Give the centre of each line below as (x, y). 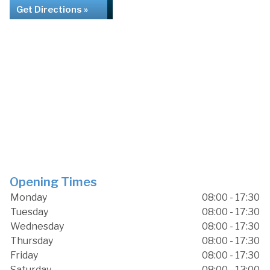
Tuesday (29, 212)
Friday (24, 256)
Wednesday (37, 227)
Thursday (32, 241)
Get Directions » (52, 10)
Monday (29, 198)
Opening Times (53, 182)
